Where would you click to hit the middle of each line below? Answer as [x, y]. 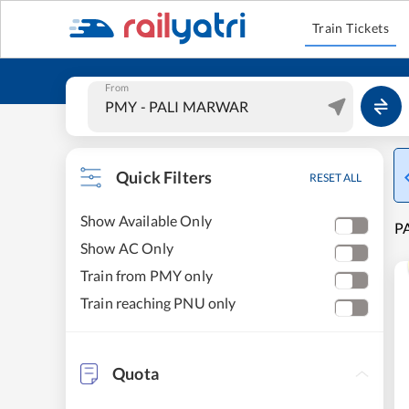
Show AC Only [127, 248]
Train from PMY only [147, 275]
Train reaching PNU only [158, 303]
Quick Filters [164, 177]
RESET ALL [336, 178]
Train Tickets [351, 28]
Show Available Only [146, 220]
